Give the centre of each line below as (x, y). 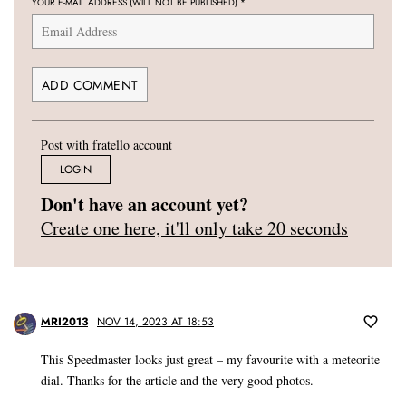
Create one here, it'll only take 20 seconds (194, 228)
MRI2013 (64, 322)
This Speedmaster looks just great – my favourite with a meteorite (210, 360)
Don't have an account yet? (145, 205)
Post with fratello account (106, 145)
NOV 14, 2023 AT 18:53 (155, 322)
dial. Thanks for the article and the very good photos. (177, 381)
